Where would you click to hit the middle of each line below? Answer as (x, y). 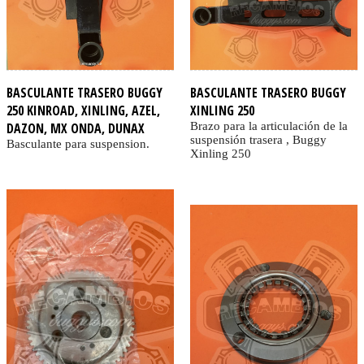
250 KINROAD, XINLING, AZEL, (83, 110)
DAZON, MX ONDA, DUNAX (76, 128)
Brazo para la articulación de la (269, 126)
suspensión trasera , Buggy (258, 139)
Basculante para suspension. (78, 143)
